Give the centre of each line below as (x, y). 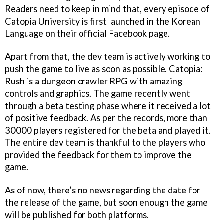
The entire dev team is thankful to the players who (105, 143)
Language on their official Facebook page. (87, 34)
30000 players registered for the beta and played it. (108, 130)
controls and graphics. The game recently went (97, 94)
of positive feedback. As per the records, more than (106, 118)
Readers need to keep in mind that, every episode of (107, 9)
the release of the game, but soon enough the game (106, 203)
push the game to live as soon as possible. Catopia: (104, 69)
